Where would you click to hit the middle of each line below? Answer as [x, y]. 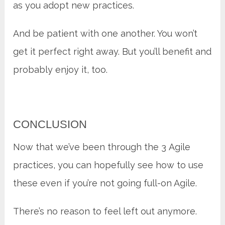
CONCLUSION [50, 124]
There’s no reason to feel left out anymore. [105, 211]
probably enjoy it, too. [61, 69]
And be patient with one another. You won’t [105, 33]
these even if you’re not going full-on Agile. [105, 183]
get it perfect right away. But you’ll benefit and [113, 51]
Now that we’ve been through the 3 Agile [102, 147]
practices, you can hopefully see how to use [108, 165]
